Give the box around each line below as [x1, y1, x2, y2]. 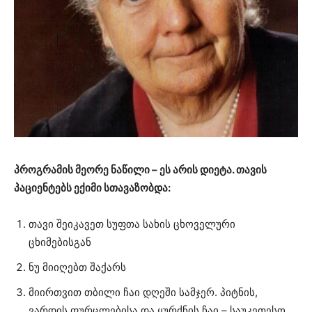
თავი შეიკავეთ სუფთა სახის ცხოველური [29, 217, 235, 231]
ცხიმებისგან [29, 235, 91, 249]
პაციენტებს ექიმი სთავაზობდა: [14, 181, 171, 195]
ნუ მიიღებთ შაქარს [29, 260, 126, 274]
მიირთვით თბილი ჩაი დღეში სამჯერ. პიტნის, [29, 286, 258, 299]
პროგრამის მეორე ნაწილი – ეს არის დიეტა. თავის [14, 163, 267, 177]
